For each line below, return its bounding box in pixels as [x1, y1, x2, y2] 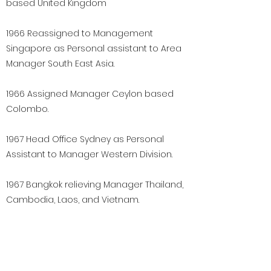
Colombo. [6, 103, 48, 115]
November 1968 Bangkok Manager [6, 224, 154, 236]
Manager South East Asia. [6, 57, 114, 70]
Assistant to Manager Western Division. [6, 148, 172, 160]
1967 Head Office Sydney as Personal [6, 133, 164, 145]
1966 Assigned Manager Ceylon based [6, 88, 174, 100]
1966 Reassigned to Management [6, 27, 153, 39]
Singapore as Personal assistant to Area [6, 42, 181, 54]
